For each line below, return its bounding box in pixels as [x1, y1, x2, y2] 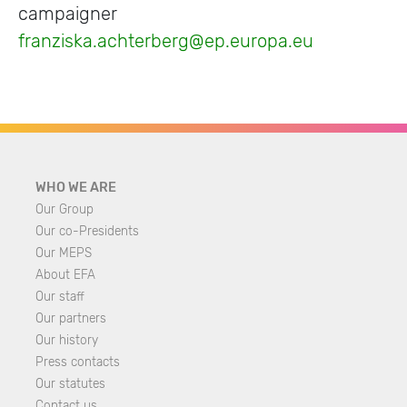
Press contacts [35, 354, 120, 369]
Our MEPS [35, 245, 92, 260]
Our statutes [35, 376, 105, 391]
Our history [35, 333, 98, 347]
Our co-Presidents [35, 223, 139, 238]
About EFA [35, 267, 95, 282]
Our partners [35, 311, 106, 325]
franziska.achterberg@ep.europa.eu [18, 30, 313, 52]
